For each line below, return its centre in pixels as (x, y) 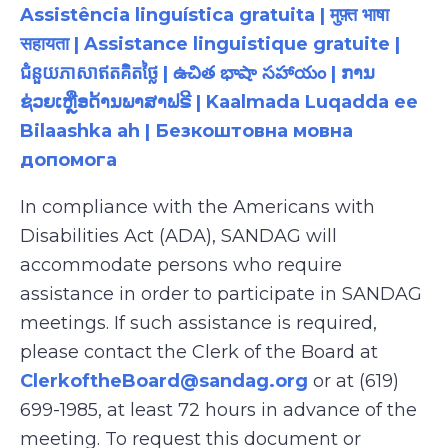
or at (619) (353, 381)
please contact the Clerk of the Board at (199, 352)
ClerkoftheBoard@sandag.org (164, 381)
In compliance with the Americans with (197, 207)
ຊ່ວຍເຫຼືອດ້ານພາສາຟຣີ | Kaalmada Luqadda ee (219, 102)
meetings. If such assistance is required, (198, 323)
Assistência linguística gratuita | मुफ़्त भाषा (204, 15)
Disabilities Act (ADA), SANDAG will (178, 236)
